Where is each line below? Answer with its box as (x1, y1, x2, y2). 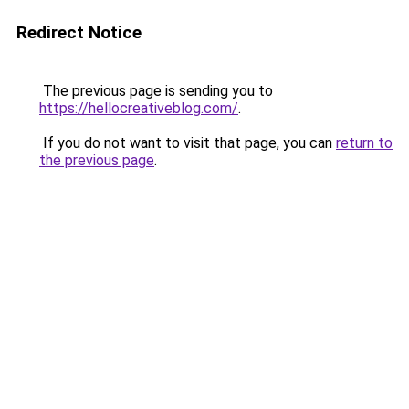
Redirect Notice (16, 22, 142, 43)
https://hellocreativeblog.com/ (39, 100, 238, 117)
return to (336, 134, 393, 152)
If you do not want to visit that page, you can (39, 134, 336, 152)
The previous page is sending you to (39, 82, 273, 100)
